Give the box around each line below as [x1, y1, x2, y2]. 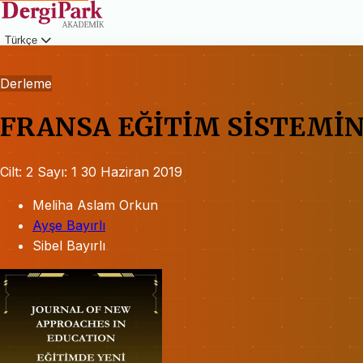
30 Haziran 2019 [81, 163, 182, 180]
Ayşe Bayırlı [32, 216, 105, 233]
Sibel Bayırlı [32, 237, 105, 254]
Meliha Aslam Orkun [32, 196, 158, 213]
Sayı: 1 [37, 163, 77, 180]
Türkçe [5, 34, 41, 46]
